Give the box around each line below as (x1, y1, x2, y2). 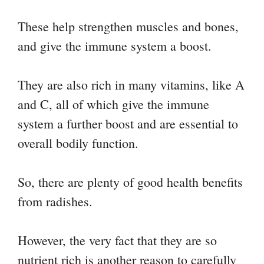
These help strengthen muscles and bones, (18, 18, 239, 35)
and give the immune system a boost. (18, 37, 212, 55)
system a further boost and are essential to (18, 115, 238, 133)
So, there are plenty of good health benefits (18, 173, 243, 191)
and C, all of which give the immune (18, 95, 209, 113)
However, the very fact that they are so (18, 232, 217, 249)
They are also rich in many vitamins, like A (18, 76, 245, 94)
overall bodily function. (18, 134, 138, 152)
